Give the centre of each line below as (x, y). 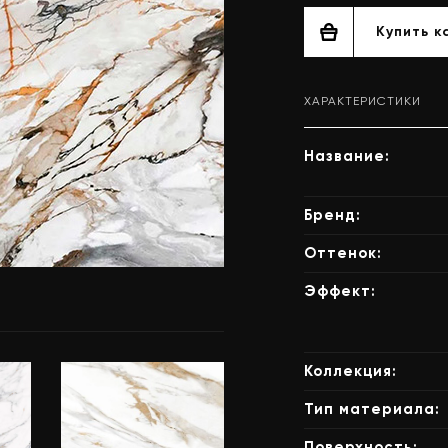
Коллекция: (350, 371)
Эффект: (340, 291)
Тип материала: (372, 409)
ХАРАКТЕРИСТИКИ (362, 101)
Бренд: (332, 215)
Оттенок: (343, 253)
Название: (347, 156)
